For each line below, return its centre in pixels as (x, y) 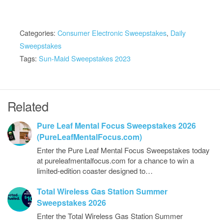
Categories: (39, 33)
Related (28, 106)
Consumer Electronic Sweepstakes (112, 33)
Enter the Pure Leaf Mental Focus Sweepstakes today (123, 150)
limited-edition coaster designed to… (95, 171)
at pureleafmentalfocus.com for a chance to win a (115, 160)
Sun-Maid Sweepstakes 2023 (85, 58)
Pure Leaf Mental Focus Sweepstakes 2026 (116, 125)
